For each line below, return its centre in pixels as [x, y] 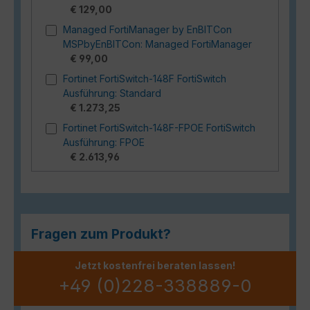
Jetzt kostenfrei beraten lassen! [155, 265]
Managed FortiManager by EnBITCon [147, 29]
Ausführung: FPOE [104, 142]
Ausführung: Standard [112, 93]
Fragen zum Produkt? [101, 234]
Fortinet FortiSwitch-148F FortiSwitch [145, 78]
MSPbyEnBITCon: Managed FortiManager [157, 44]
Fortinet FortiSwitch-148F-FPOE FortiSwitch [159, 127]
